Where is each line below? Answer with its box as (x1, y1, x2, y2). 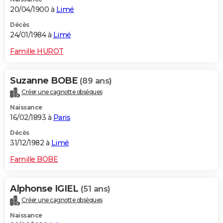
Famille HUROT (10, 46, 64, 56)
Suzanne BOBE (10, 75, 80, 86)
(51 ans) (80, 184, 111, 194)
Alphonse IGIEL (10, 183, 81, 194)
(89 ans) (79, 76, 112, 86)
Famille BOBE (10, 154, 58, 164)
